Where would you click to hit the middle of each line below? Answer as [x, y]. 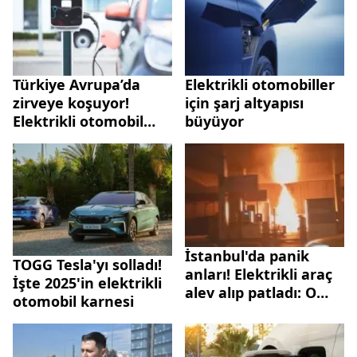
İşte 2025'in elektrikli [87, 282]
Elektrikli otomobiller [260, 84]
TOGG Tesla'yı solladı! [87, 264]
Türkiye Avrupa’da [76, 84]
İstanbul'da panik [247, 255]
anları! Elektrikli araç [259, 274]
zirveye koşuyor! [71, 102]
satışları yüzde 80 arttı [92, 139]
